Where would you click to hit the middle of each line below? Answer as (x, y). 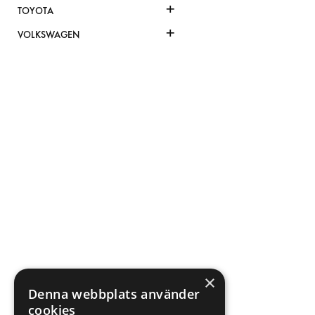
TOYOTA (36, 11)
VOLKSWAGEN (49, 35)
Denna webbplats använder (114, 294)
